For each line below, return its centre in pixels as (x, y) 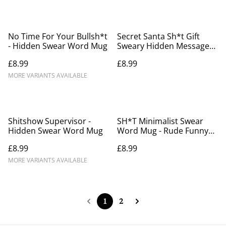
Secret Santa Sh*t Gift (158, 36)
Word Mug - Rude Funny (163, 130)
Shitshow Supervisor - (49, 121)
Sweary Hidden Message (163, 46)
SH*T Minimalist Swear (160, 121)
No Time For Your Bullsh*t (58, 36)
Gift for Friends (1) (151, 140)
